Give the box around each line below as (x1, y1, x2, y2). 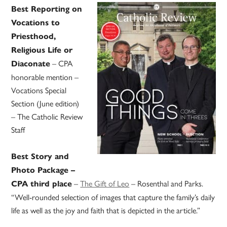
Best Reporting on (11, 4, 83, 14)
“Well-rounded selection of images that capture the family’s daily (11, 191, 215, 203)
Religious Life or (11, 45, 73, 55)
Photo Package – (11, 165, 75, 175)
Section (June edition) (11, 97, 80, 109)
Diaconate (11, 59, 51, 69)
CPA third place (11, 179, 72, 189)
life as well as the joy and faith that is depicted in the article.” (11, 204, 201, 216)
